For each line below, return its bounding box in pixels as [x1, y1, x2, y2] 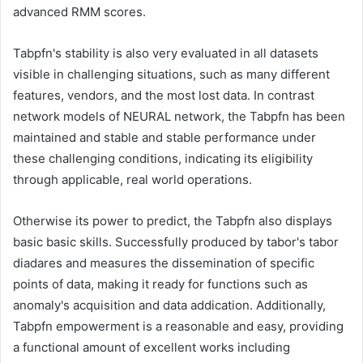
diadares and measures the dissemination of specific [13, 254, 314, 271]
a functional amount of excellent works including [13, 339, 290, 355]
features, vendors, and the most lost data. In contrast [13, 87, 314, 103]
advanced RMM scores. [13, 3, 146, 19]
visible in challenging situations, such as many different [13, 66, 330, 82]
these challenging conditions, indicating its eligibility [13, 150, 313, 166]
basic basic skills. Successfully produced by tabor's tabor [13, 233, 339, 250]
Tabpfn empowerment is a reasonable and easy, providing [13, 318, 344, 334]
